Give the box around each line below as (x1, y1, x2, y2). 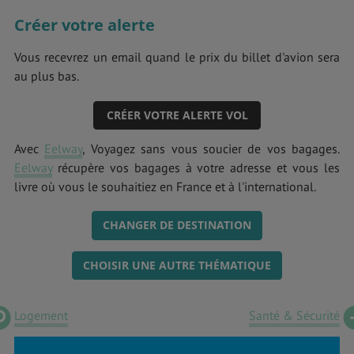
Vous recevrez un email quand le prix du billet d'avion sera (14, 49, 340, 66)
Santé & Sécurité (249, 307, 340, 324)
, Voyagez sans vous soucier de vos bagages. (82, 141, 340, 157)
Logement (14, 307, 68, 324)
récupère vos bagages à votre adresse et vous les (52, 160, 340, 176)
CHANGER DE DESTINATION (103, 217, 251, 233)
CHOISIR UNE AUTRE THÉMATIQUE (83, 257, 271, 273)
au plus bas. (14, 68, 79, 85)
